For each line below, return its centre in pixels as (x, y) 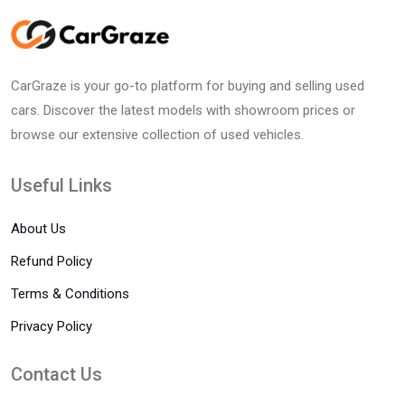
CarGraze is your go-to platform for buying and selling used (188, 86)
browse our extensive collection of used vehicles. (157, 135)
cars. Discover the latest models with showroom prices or (183, 111)
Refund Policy (52, 262)
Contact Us (57, 375)
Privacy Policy (52, 327)
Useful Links (61, 186)
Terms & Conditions (70, 294)
